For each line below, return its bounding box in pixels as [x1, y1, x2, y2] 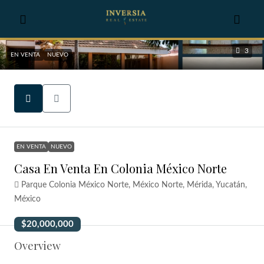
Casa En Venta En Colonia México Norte [14, 160, 227, 176]
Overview [14, 239, 61, 253]
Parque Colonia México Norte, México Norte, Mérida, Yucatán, [21, 181, 247, 189]
